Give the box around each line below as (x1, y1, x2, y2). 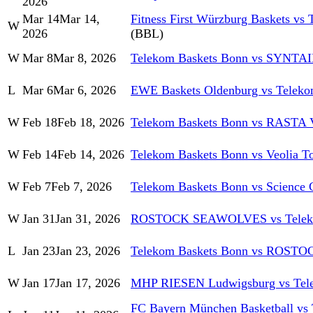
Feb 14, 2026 (57, 147, 124, 162)
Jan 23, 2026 (55, 244, 120, 259)
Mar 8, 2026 (53, 51, 116, 66)
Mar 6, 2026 (53, 83, 116, 98)
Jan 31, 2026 (55, 212, 120, 226)
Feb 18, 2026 (57, 115, 124, 130)
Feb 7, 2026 (51, 180, 112, 194)
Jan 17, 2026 (55, 276, 120, 291)
